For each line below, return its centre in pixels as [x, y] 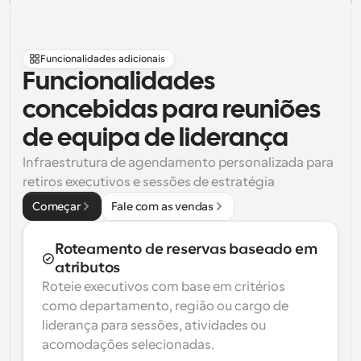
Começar [56, 206]
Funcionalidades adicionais [103, 59]
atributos [88, 268]
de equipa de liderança [156, 139]
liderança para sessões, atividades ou [154, 326]
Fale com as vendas [162, 206]
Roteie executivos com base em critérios [164, 287]
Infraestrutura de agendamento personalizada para [178, 163]
